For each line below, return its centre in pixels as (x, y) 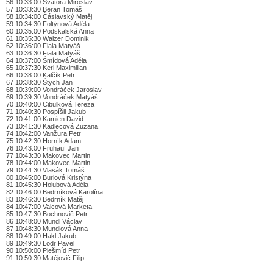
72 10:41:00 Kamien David (45, 119)
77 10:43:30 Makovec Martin (48, 155)
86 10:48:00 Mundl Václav (44, 221)
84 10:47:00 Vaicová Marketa (49, 206)
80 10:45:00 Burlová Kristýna (49, 177)
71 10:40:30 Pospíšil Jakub (46, 111)
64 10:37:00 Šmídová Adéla (46, 60)
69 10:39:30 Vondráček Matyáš (52, 97)
